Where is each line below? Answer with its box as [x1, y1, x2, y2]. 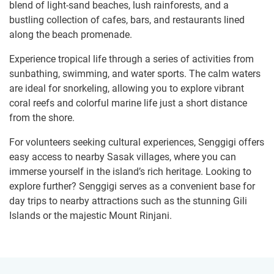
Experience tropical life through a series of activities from [9, 53, 254, 65]
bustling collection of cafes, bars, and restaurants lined [9, 14, 245, 26]
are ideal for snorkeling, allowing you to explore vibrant [9, 83, 244, 95]
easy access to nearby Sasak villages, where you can [9, 151, 236, 163]
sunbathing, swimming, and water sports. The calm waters [9, 68, 261, 80]
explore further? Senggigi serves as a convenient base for [9, 180, 255, 193]
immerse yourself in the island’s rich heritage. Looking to [9, 166, 251, 178]
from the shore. [9, 112, 75, 124]
